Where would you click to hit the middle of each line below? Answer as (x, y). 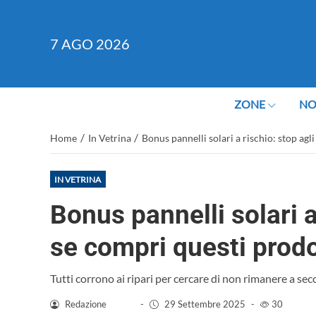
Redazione (85, 304)
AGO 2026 (96, 43)
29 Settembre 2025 (205, 304)
